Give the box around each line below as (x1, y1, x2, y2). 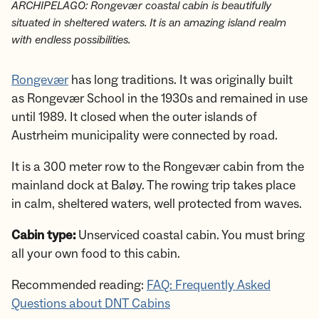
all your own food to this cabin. (11, 246, 180, 263)
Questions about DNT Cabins (11, 296, 170, 313)
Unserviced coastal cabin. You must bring (78, 227, 305, 244)
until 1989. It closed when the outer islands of (11, 109, 257, 126)
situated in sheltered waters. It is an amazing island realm (11, 16, 286, 31)
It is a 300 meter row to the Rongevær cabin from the (11, 159, 304, 176)
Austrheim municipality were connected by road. (11, 127, 278, 145)
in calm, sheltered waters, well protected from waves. (11, 196, 302, 213)
